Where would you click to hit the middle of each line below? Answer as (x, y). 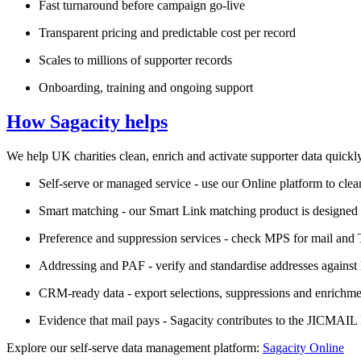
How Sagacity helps (87, 121)
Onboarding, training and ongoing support (146, 87)
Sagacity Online (303, 347)
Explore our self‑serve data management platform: (135, 347)
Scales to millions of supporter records (135, 60)
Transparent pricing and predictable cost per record (167, 32)
